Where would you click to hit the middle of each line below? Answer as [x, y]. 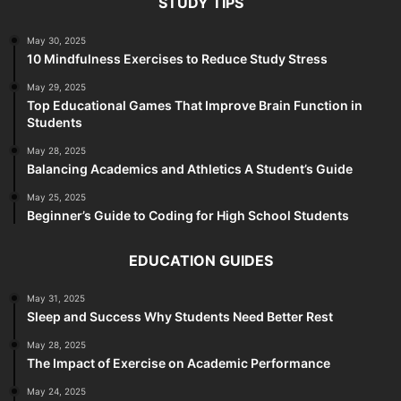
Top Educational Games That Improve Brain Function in [195, 105]
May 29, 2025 [56, 86]
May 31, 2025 [56, 298]
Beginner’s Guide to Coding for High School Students [188, 215]
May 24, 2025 [56, 391]
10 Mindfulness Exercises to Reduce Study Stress [177, 58]
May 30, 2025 [56, 40]
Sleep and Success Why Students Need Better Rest [180, 316]
